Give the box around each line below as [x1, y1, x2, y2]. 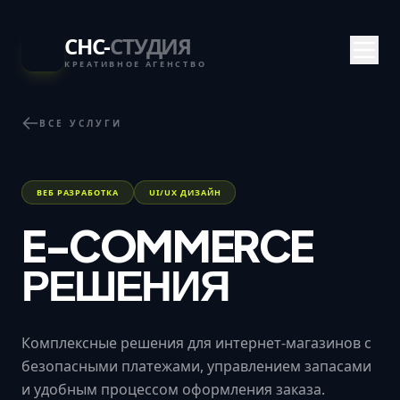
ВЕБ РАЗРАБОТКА [37, 187, 119, 198]
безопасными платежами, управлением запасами [21, 356, 371, 376]
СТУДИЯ [110, 30, 192, 61]
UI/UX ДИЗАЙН [148, 187, 221, 198]
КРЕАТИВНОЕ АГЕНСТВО [64, 57, 207, 70]
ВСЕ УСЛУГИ [39, 116, 122, 129]
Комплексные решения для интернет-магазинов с [21, 333, 371, 353]
